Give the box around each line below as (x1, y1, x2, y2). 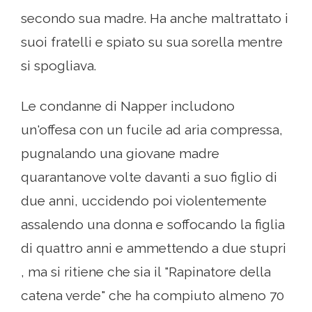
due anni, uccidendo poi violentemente (21, 192, 267, 208)
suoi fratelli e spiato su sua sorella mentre (21, 33, 283, 49)
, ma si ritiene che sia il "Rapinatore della (21, 263, 271, 279)
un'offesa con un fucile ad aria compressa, (21, 121, 283, 137)
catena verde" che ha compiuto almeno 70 (21, 287, 284, 303)
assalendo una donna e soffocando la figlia (21, 216, 285, 232)
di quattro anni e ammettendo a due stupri (21, 240, 286, 256)
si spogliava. (21, 57, 96, 73)
